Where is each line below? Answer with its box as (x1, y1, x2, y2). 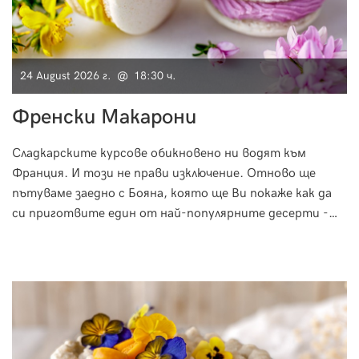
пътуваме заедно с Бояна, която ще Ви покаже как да (12, 185, 332, 201)
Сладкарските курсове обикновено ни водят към (12, 145, 306, 161)
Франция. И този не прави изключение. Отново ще (12, 165, 316, 181)
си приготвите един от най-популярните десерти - (12, 205, 329, 221)
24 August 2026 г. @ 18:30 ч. (20, 68, 176, 83)
